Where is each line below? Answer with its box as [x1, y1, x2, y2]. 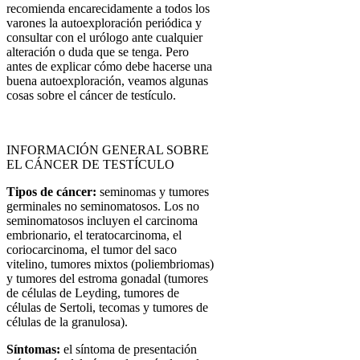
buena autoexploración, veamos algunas [6, 73, 208, 88]
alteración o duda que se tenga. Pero [6, 44, 189, 59]
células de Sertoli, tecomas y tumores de [6, 300, 208, 314]
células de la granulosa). [6, 314, 128, 329]
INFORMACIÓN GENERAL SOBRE [6, 142, 209, 157]
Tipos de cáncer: [6, 184, 96, 198]
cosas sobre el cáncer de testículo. [6, 88, 176, 102]
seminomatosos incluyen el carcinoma [6, 213, 198, 227]
